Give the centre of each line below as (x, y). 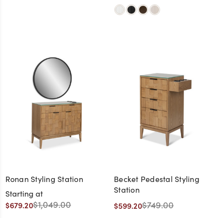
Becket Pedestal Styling (157, 179)
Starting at (24, 194)
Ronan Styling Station (44, 179)
